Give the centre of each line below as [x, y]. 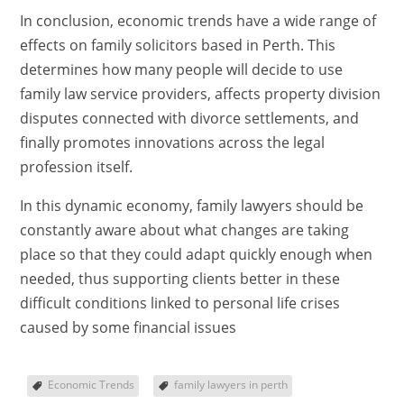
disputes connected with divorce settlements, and [189, 118]
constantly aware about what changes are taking [184, 230]
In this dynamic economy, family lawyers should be [191, 205]
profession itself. [76, 166]
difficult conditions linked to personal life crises [179, 303]
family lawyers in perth [230, 384]
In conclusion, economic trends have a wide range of [197, 20]
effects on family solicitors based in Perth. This [177, 45]
